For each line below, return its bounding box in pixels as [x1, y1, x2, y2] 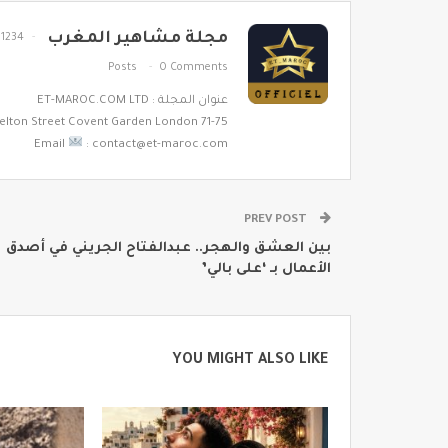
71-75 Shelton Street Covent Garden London [201, 116, 228, 130]
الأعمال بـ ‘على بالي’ [202, 261, 331, 277]
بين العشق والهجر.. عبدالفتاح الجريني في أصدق [6, 240, 331, 256]
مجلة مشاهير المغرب [47, 29, 228, 48]
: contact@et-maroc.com [83, 138, 228, 152]
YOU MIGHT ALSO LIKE [172, 352, 328, 369]
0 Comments [160, 61, 228, 74]
